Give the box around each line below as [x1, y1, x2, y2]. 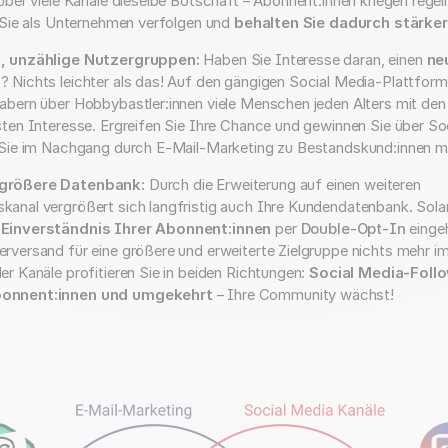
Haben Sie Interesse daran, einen [203, 50, 427, 69]
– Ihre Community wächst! [212, 285, 395, 304]
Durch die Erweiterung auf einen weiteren [148, 175, 421, 194]
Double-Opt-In [300, 219, 406, 238]
